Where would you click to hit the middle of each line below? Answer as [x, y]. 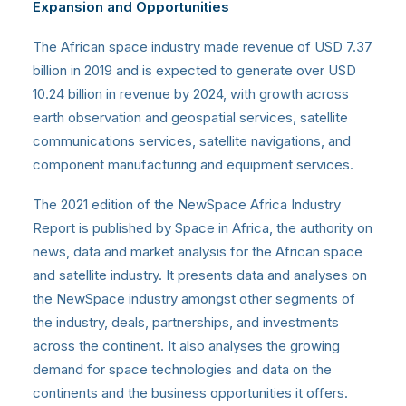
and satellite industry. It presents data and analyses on [200, 275]
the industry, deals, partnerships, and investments [186, 323]
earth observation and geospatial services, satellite [190, 118]
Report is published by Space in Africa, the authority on [203, 228]
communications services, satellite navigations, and [192, 141]
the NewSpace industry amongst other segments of [194, 299]
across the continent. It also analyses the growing [186, 346]
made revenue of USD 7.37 [288, 47]
